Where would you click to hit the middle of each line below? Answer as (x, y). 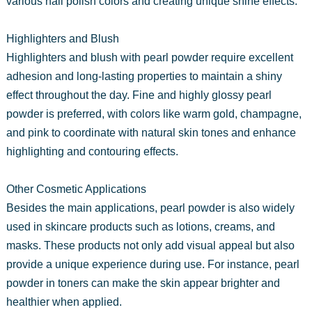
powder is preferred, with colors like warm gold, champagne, (154, 114)
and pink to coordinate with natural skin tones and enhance (151, 132)
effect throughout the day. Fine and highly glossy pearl (139, 95)
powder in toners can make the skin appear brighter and (143, 283)
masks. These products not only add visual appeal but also (150, 245)
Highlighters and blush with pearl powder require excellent (149, 57)
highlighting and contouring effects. (92, 151)
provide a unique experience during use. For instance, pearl (153, 264)
